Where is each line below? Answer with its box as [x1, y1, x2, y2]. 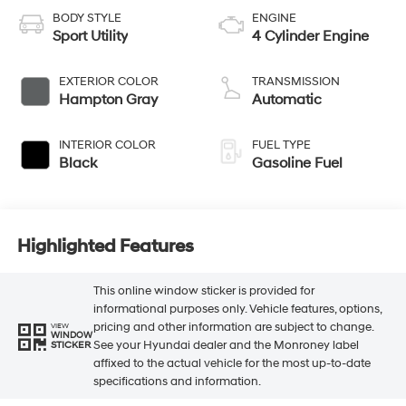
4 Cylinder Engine [252, 27, 369, 46]
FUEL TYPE [252, 138, 311, 153]
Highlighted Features [16, 235, 194, 257]
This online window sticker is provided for [92, 283, 314, 298]
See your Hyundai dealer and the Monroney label [92, 337, 359, 353]
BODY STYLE [52, 11, 121, 26]
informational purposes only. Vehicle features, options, [92, 301, 382, 316]
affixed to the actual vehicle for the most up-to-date [92, 355, 371, 371]
